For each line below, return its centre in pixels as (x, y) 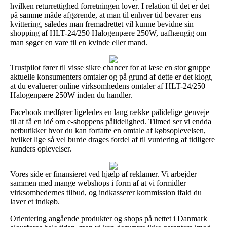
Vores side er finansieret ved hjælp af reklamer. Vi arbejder (103, 174)
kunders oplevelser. (41, 148)
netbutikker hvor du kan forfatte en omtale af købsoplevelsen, (108, 130)
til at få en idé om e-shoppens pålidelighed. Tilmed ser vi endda (111, 121)
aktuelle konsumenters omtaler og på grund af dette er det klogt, (111, 77)
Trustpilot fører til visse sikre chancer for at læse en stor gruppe (110, 67)
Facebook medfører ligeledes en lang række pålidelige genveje (110, 112)
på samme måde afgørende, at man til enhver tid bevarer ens (106, 15)
